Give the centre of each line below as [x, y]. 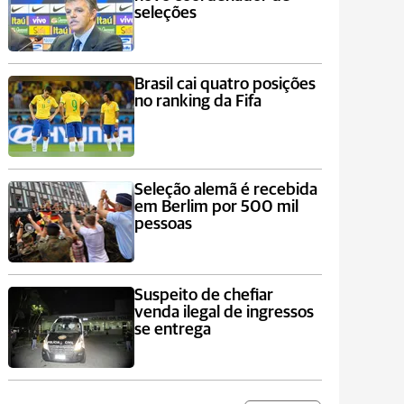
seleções [165, 13]
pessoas [163, 224]
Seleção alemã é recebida [225, 190]
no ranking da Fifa [197, 101]
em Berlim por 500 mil [216, 207]
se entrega [172, 330]
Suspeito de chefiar [203, 295]
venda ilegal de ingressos [224, 312]
